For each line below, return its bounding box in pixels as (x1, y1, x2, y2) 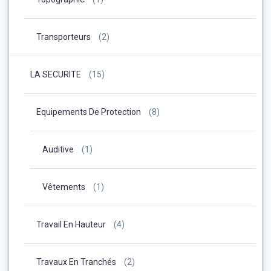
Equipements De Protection (36, 106, 141, 117)
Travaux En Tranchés (36, 256, 116, 267)
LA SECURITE (30, 69, 81, 79)
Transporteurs (36, 31, 91, 42)
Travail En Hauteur (36, 219, 106, 229)
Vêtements (42, 181, 85, 192)
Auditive (42, 144, 74, 154)
